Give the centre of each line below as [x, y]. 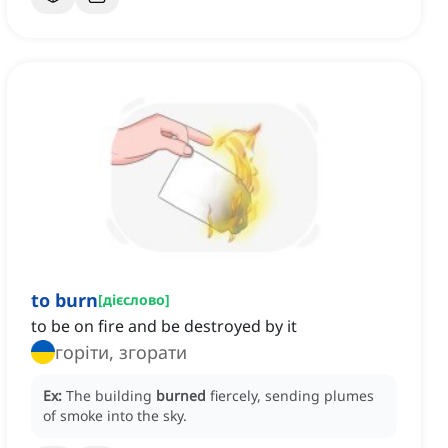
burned [181, 396]
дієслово [134, 300]
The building [111, 396]
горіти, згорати [121, 352]
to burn [64, 300]
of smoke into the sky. [115, 416]
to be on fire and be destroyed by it [164, 326]
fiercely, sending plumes [292, 396]
